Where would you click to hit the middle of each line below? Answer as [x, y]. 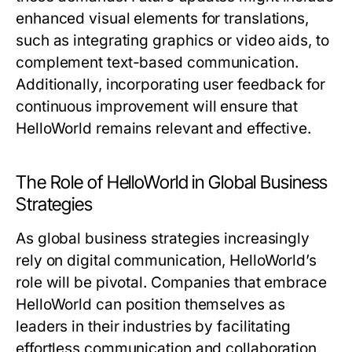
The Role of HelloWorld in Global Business [172, 183]
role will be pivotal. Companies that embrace [171, 283]
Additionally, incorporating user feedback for [170, 85]
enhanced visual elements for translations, [163, 19]
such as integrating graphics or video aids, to [172, 41]
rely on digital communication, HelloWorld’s [166, 261]
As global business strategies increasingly [163, 239]
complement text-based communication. [157, 63]
